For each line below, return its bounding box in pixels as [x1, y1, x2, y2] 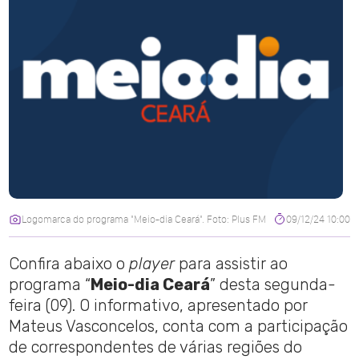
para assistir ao [179, 254, 288, 274]
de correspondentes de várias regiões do [9, 337, 303, 357]
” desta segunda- [210, 275, 337, 295]
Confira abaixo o [9, 254, 130, 274]
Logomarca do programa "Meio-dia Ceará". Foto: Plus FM [22, 213, 267, 226]
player [129, 254, 179, 274]
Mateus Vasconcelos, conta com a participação [9, 317, 349, 337]
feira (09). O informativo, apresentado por [9, 296, 309, 316]
